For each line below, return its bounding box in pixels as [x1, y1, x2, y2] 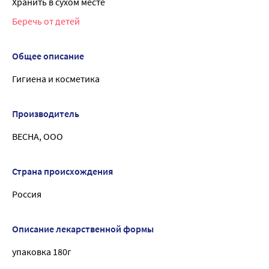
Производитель [12, 107, 79, 120]
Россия [12, 188, 41, 201]
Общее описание [12, 50, 84, 62]
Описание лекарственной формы [12, 223, 154, 235]
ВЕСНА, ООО [12, 130, 63, 143]
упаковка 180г [12, 246, 71, 258]
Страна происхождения [12, 165, 113, 178]
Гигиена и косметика [12, 73, 100, 85]
